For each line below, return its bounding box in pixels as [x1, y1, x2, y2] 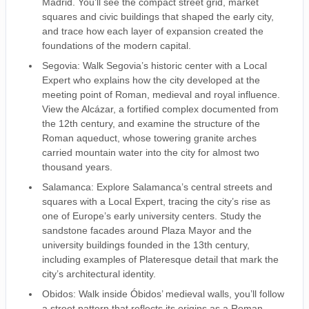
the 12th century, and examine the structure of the [42, 118, 260, 129]
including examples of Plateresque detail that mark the [42, 254, 279, 265]
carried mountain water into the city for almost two [42, 147, 259, 158]
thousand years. [42, 161, 112, 172]
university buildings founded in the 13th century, [42, 239, 250, 250]
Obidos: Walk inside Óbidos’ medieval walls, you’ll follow [42, 288, 284, 299]
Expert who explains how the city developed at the [42, 74, 260, 86]
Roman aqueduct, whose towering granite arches [42, 132, 257, 143]
